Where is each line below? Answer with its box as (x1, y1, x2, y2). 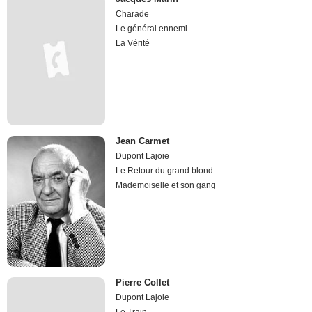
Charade (116, 9, 150, 19)
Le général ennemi (116, 24, 188, 34)
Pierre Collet (116, 277, 170, 288)
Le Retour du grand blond (116, 165, 214, 175)
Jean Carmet (116, 135, 170, 146)
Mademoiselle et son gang (116, 180, 217, 190)
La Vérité (116, 38, 150, 49)
